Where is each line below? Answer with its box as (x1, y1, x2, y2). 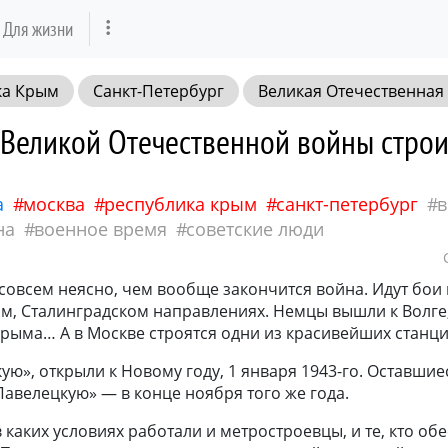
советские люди (186, 216, 324, 241)
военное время (34, 216, 167, 241)
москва (23, 191, 85, 216)
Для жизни (3, 15, 73, 41)
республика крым (104, 191, 257, 216)
